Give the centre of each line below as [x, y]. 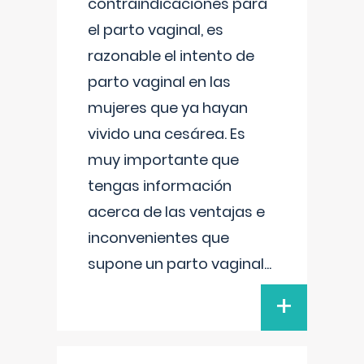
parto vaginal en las [159, 82]
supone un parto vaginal [176, 264]
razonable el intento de [171, 56]
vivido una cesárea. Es [167, 134]
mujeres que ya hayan [168, 108]
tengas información [160, 186]
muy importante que [163, 160]
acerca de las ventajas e [176, 212]
